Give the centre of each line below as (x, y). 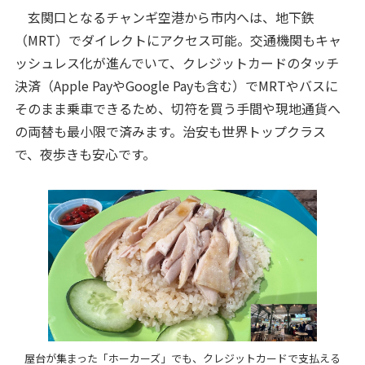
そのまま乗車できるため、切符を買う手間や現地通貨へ (177, 109)
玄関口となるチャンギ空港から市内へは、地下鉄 (164, 18)
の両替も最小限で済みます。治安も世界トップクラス (170, 132)
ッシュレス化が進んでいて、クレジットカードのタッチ (176, 63)
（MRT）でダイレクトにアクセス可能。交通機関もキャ (178, 40)
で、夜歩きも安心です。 (85, 154)
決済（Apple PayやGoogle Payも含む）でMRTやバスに (176, 86)
